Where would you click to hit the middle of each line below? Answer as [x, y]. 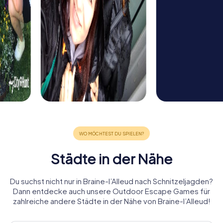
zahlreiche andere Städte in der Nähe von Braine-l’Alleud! [111, 201]
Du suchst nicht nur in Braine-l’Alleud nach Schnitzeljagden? [111, 181]
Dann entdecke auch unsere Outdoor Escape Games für [111, 191]
